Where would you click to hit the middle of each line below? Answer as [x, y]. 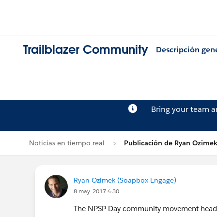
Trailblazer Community [86, 50]
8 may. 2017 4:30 [96, 191]
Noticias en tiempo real [67, 143]
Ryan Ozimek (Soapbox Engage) [125, 180]
